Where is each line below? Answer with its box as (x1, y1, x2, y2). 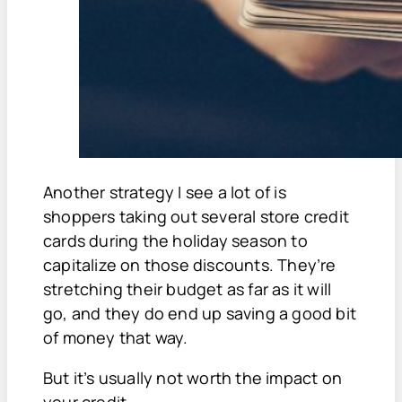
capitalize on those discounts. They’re (43, 253, 336, 275)
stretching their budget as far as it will (43, 277, 332, 300)
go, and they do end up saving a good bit (43, 301, 357, 324)
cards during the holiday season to (43, 229, 308, 251)
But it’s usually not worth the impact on (43, 366, 343, 389)
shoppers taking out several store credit (43, 205, 350, 227)
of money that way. (43, 326, 188, 348)
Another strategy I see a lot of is (43, 180, 286, 203)
